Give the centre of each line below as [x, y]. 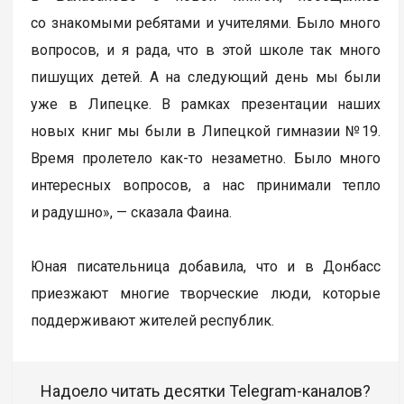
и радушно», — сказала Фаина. [132, 212]
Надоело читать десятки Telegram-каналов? [206, 390]
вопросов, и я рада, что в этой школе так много [206, 50]
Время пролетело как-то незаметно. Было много [206, 158]
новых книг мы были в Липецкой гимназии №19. [206, 131]
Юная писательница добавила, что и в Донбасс [206, 266]
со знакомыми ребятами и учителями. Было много [206, 23]
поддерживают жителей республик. [153, 320]
